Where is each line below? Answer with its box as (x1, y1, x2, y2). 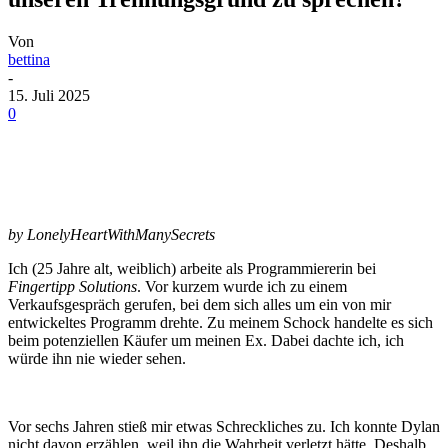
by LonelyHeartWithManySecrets (8, 225, 215, 243)
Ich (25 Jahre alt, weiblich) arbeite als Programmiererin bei (8, 259, 376, 277)
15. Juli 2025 (8, 86, 90, 104)
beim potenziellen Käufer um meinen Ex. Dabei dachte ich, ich (8, 331, 404, 349)
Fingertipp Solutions (8, 277, 137, 295)
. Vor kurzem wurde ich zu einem (137, 277, 347, 295)
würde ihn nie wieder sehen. (8, 349, 186, 367)
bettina (8, 50, 50, 68)
